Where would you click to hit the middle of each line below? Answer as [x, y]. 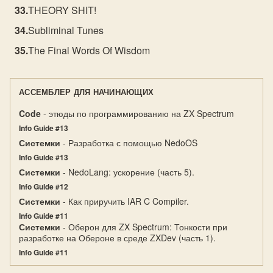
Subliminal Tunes [66, 30]
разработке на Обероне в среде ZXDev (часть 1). [117, 238]
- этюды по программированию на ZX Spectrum [137, 113]
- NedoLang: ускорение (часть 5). [127, 172]
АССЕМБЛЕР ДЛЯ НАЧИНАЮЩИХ [87, 92]
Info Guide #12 [44, 186]
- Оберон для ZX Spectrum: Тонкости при [144, 227]
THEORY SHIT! [62, 10]
